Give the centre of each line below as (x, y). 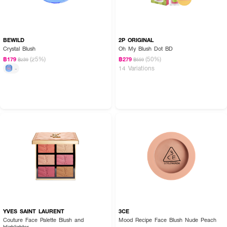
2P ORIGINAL (136, 40)
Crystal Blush (19, 48)
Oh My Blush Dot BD (146, 48)
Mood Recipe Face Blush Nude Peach (167, 219)
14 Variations (137, 68)
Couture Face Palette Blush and (43, 219)
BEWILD (14, 40)
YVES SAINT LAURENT (34, 211)
